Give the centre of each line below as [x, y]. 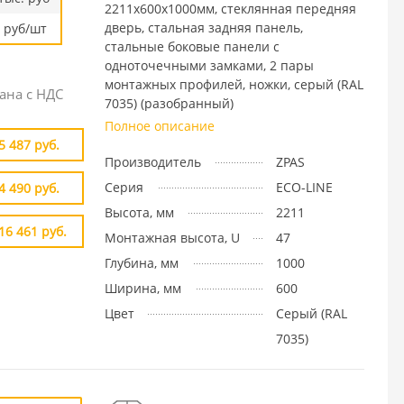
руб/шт [25, 28]
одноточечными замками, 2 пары [209, 65]
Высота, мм [139, 212]
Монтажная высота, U [172, 237]
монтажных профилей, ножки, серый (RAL [234, 84]
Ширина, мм [142, 288]
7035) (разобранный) [169, 103]
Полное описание [159, 125]
